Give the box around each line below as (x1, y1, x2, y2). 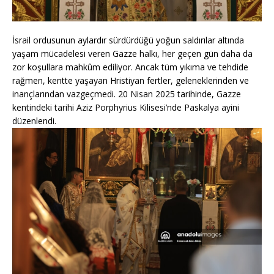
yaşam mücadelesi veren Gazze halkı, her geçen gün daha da (12, 48, 253, 60)
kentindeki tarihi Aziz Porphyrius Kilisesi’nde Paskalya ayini (12, 102, 239, 114)
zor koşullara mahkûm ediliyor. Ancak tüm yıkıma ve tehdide (12, 61, 248, 73)
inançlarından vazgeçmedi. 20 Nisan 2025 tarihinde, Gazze (12, 88, 241, 100)
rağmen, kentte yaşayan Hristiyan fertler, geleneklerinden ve (12, 75, 249, 87)
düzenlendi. (12, 115, 56, 127)
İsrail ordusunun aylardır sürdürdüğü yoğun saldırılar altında (12, 34, 244, 46)
